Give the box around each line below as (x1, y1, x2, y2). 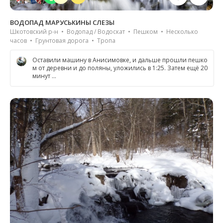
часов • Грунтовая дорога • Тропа (10, 36, 115, 45)
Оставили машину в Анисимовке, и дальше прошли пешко (32, 55, 208, 64)
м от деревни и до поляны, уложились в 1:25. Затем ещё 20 (32, 63, 208, 72)
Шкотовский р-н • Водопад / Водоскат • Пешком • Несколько (10, 27, 198, 36)
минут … (32, 71, 56, 80)
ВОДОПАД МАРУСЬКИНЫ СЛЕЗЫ (10, 17, 114, 27)
